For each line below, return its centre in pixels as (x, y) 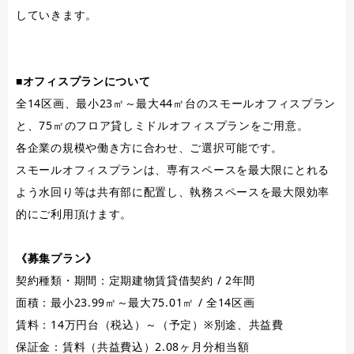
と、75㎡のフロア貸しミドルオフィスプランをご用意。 (162, 126)
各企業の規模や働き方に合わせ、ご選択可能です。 (150, 148)
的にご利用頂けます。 (74, 214)
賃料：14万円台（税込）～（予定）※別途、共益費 (150, 325)
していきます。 (56, 15)
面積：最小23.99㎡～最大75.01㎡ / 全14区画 (136, 303)
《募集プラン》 (56, 258)
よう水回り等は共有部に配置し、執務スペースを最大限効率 (173, 192)
